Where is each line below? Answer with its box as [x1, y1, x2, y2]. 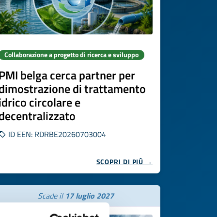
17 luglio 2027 [64, 190, 114, 201]
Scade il [37, 190, 65, 201]
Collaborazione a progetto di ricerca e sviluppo [4, 50, 139, 60]
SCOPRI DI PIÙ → [96, 156, 153, 167]
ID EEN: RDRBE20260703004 [6, 128, 106, 140]
